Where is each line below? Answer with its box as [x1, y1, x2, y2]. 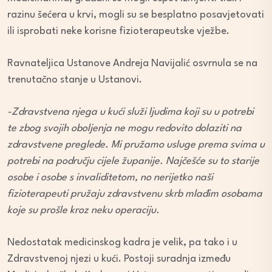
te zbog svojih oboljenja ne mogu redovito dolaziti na [7, 123, 242, 134]
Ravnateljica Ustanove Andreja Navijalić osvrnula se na [7, 58, 257, 69]
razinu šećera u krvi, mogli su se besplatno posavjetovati [7, 10, 264, 21]
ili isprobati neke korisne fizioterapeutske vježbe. [7, 26, 229, 37]
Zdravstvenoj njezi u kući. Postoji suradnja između [7, 254, 231, 265]
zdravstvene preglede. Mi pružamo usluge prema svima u [7, 140, 265, 151]
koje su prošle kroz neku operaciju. [7, 205, 160, 216]
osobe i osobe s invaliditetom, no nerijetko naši [7, 172, 213, 183]
